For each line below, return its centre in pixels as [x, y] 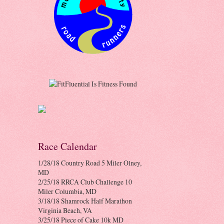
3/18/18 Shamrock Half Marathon [85, 201]
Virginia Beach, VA [65, 210]
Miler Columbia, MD [67, 191]
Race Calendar [67, 146]
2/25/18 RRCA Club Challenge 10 [85, 182]
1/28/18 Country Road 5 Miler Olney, [90, 163]
